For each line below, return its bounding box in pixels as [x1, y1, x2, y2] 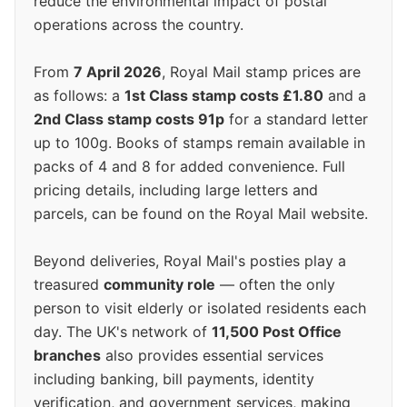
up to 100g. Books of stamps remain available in [34, 134, 365, 153]
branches [34, 346, 101, 365]
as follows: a [34, 86, 124, 105]
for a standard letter [224, 110, 368, 129]
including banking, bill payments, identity [34, 370, 314, 389]
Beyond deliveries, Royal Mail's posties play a [34, 252, 346, 271]
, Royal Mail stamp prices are [162, 63, 361, 82]
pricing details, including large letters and [34, 181, 318, 200]
